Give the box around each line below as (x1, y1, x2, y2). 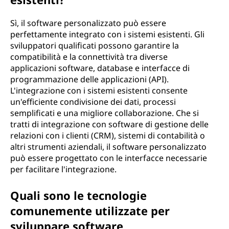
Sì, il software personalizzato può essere (10, 17, 166, 29)
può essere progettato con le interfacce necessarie (10, 152, 207, 164)
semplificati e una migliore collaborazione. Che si (10, 107, 199, 119)
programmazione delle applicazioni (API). (10, 74, 169, 85)
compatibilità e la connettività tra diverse (10, 51, 168, 62)
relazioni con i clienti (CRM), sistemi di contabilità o (10, 130, 205, 141)
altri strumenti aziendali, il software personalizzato (10, 141, 207, 152)
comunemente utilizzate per (10, 203, 170, 218)
